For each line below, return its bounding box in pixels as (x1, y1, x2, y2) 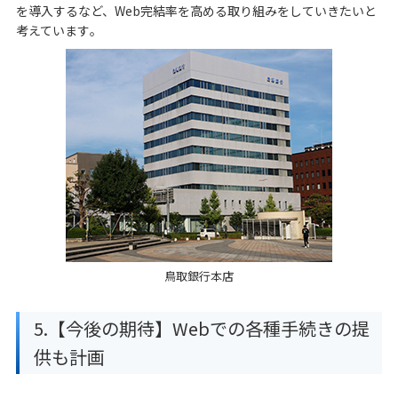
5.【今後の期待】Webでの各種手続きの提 (33, 314, 370, 341)
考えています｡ (15, 20, 96, 39)
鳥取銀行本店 (164, 267, 234, 284)
